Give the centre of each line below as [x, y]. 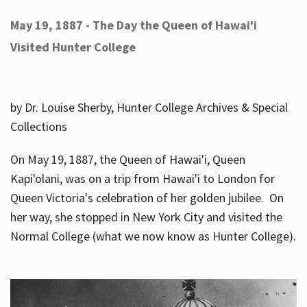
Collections [38, 127]
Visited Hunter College [73, 47]
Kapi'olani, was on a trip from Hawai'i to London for [142, 179]
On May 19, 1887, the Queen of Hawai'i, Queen [127, 160]
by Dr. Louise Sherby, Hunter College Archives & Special [149, 108]
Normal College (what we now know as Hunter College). [153, 236]
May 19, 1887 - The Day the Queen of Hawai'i [133, 25]
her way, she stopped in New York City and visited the [146, 217]
